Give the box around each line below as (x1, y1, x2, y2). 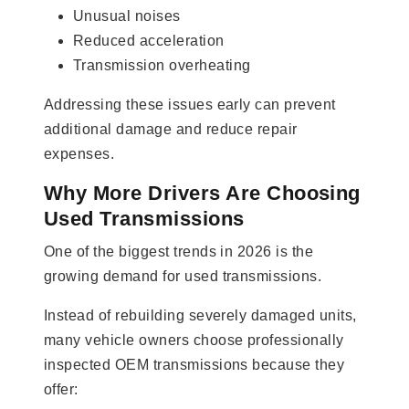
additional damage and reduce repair (44, 121, 298, 137)
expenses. (44, 145, 115, 162)
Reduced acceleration (73, 32, 225, 48)
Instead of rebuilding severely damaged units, (44, 307, 357, 323)
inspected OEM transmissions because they (44, 356, 345, 372)
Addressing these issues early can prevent (44, 96, 336, 112)
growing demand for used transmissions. (44, 267, 322, 284)
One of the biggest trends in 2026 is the (44, 243, 314, 259)
